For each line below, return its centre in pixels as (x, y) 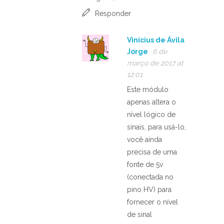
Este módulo (148, 89)
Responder (113, 13)
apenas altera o (151, 102)
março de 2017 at (155, 63)
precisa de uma (152, 152)
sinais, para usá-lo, (156, 127)
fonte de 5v (145, 164)
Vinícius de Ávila (156, 40)
